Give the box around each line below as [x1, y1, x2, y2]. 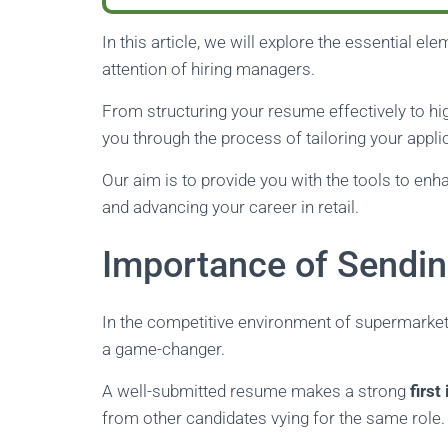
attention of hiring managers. [102, 59, 315, 79]
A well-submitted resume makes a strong [102, 381, 410, 401]
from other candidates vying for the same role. [102, 408, 445, 428]
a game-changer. [102, 339, 225, 359]
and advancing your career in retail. [102, 197, 359, 217]
